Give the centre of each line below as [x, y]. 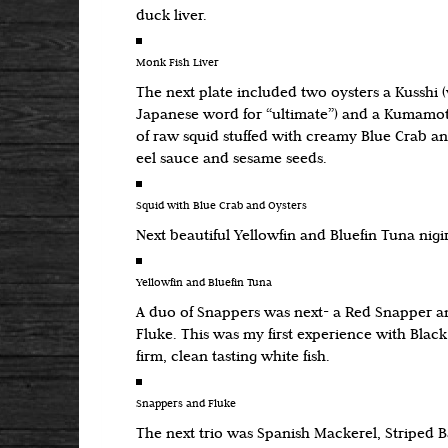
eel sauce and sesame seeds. [231, 159]
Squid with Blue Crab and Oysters [221, 206]
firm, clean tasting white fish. [233, 357]
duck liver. [171, 16]
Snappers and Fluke [186, 404]
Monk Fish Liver [177, 63]
